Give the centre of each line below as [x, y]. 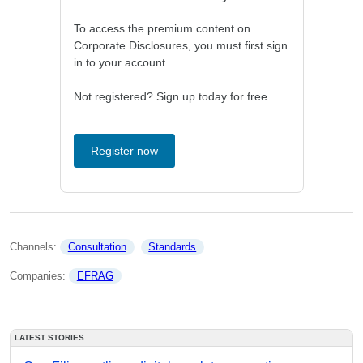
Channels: [35, 247]
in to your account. [121, 62]
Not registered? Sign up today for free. [172, 96]
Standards [173, 247]
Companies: [39, 275]
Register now [124, 151]
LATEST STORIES [49, 337]
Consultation [97, 247]
